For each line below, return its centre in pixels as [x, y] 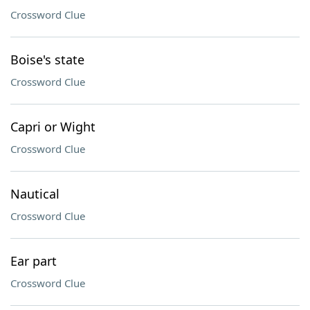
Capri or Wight [53, 127]
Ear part [34, 261]
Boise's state [47, 60]
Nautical [35, 194]
